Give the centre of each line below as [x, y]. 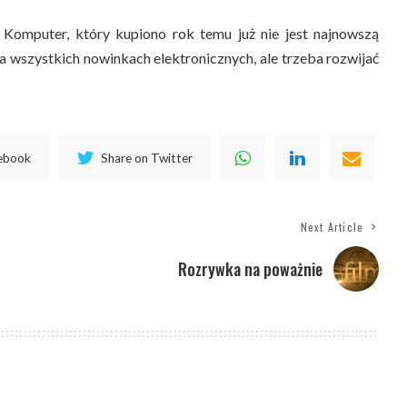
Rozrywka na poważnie [251, 269]
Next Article [332, 227]
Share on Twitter [147, 158]
